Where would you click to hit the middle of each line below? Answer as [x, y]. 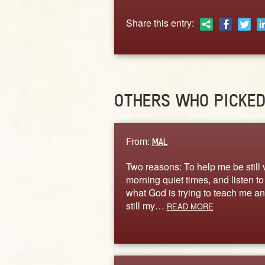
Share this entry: [160, 22]
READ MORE [190, 206]
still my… [146, 205]
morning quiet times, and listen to [195, 179]
